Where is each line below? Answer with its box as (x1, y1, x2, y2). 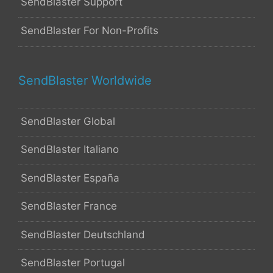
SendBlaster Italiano (21, 143, 119, 156)
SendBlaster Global (21, 115, 115, 127)
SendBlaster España (21, 171, 119, 184)
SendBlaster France (21, 200, 117, 213)
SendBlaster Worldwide (18, 73, 152, 88)
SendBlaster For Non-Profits (21, 24, 158, 37)
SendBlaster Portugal (21, 257, 125, 269)
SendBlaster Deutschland (21, 228, 145, 241)
